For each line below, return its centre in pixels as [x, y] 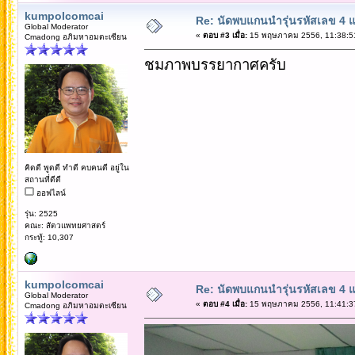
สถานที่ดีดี [42, 179]
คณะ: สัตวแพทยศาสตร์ [65, 225]
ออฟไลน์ [50, 193]
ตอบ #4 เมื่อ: [225, 303]
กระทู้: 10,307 [49, 237]
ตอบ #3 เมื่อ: [225, 35]
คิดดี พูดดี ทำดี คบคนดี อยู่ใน [76, 167]
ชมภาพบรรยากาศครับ [215, 64]
